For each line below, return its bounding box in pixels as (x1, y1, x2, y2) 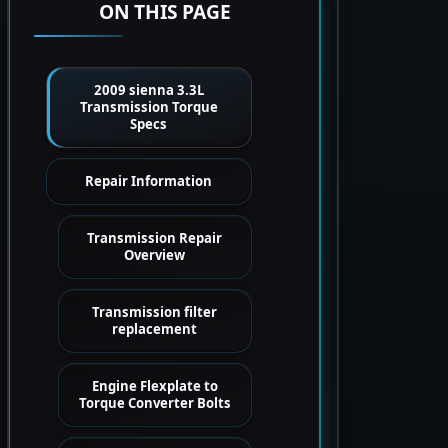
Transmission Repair (87, 229, 223, 247)
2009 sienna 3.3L (93, 81, 204, 99)
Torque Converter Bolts (78, 394, 231, 412)
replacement (112, 320, 198, 338)
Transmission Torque (79, 98, 218, 116)
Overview (124, 246, 186, 264)
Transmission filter (92, 303, 218, 321)
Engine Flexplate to (91, 377, 218, 395)
